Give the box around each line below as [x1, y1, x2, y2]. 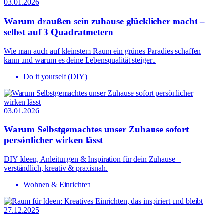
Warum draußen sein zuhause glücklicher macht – [4, 16, 205, 26]
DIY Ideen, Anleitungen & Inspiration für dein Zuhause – [4, 154, 181, 163]
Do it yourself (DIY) [23, 72, 87, 81]
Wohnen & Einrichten [23, 180, 91, 189]
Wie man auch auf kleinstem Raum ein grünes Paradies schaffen [4, 46, 201, 55]
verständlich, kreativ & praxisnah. [4, 163, 108, 172]
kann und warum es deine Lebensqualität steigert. [4, 55, 156, 64]
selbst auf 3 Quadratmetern [4, 26, 113, 37]
